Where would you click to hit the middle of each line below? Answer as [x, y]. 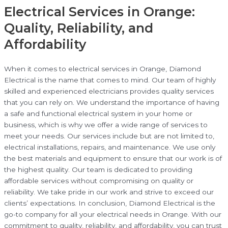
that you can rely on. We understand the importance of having [112, 103]
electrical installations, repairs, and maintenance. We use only [110, 147]
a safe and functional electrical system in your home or [98, 114]
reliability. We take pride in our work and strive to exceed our [109, 192]
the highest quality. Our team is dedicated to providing [98, 170]
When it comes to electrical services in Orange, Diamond [103, 69]
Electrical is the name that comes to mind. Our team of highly [110, 80]
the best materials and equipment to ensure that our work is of [113, 159]
